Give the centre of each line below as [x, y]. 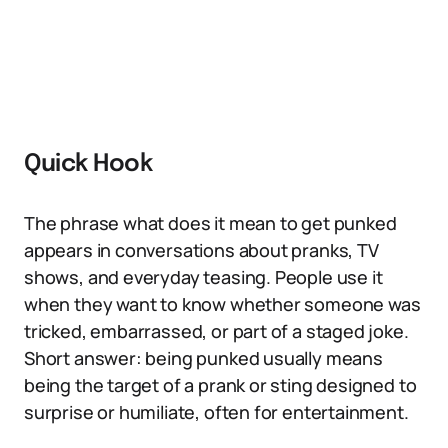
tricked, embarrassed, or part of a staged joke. [216, 331]
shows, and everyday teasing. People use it [203, 277]
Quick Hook [88, 164]
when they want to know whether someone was [222, 304]
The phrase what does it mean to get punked [210, 223]
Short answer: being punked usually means [203, 358]
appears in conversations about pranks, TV [201, 250]
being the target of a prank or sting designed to [220, 385]
